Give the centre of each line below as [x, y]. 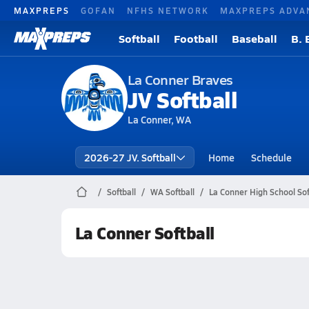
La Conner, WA [159, 119]
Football [196, 38]
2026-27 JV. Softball [130, 157]
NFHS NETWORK [168, 10]
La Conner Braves [180, 79]
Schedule [271, 157]
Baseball [255, 38]
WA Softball [172, 192]
